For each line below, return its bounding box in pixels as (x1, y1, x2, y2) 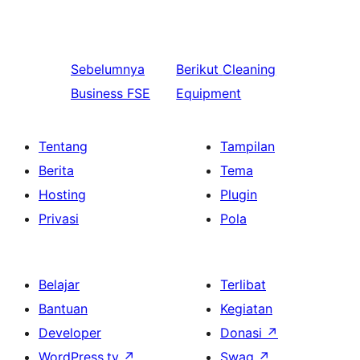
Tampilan (220, 138, 275, 154)
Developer (39, 325, 101, 341)
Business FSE (71, 85, 150, 101)
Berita (39, 162, 74, 178)
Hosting (39, 186, 86, 202)
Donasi (220, 325, 266, 341)
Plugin (220, 186, 257, 202)
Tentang (39, 138, 88, 154)
